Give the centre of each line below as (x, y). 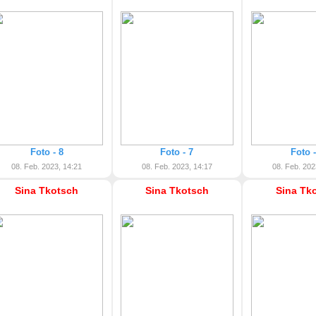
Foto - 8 (47, 152)
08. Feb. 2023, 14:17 (177, 166)
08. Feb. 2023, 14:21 (47, 166)
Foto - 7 (177, 152)
